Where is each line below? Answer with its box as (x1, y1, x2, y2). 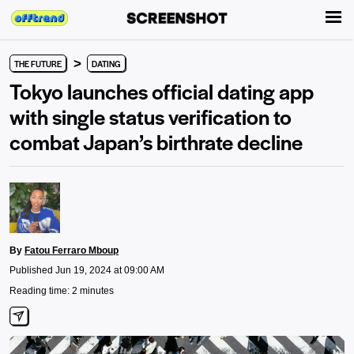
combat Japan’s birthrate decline (9, 126, 303, 156)
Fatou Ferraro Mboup (24, 245, 119, 256)
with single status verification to (9, 101, 292, 131)
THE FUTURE (14, 58, 62, 70)
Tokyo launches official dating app (9, 76, 314, 106)
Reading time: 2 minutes (9, 285, 114, 296)
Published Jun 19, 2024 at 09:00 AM (9, 265, 164, 276)
